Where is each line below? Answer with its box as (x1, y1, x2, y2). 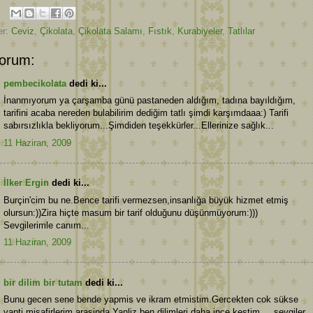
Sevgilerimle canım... (3, 219, 89, 231)
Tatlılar (228, 25, 255, 36)
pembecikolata (3, 78, 66, 89)
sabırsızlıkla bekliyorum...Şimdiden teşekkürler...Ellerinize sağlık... (3, 120, 274, 131)
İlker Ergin (3, 177, 49, 189)
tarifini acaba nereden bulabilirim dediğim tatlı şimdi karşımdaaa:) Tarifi (3, 108, 289, 119)
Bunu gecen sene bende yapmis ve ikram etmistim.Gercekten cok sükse (3, 294, 298, 305)
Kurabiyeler (177, 25, 222, 36)
